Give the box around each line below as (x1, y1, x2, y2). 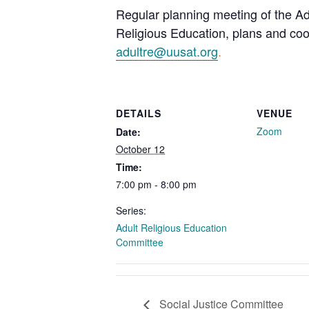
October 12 (116, 141, 165, 156)
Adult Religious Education (116, 220, 227, 235)
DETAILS (116, 106, 161, 120)
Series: (116, 203, 146, 217)
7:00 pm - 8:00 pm (116, 177, 197, 191)
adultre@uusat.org (116, 41, 218, 60)
